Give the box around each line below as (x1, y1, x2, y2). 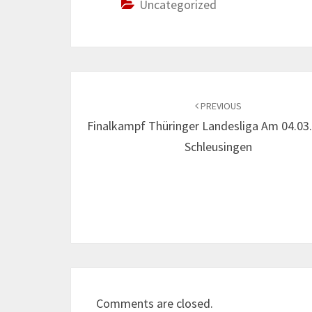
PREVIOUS (198, 100, 242, 112)
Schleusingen (185, 139, 253, 155)
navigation (70, 96, 167, 121)
